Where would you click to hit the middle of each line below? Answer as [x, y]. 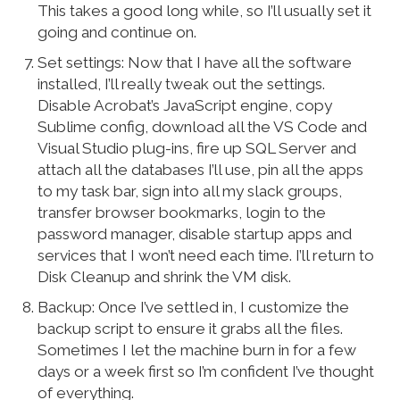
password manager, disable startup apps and [195, 234]
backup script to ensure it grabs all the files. [191, 329]
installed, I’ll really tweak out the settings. [182, 84]
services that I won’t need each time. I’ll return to [206, 256]
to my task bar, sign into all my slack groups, [190, 192]
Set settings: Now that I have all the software [195, 63]
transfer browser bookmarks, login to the [182, 213]
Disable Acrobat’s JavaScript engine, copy [185, 106]
